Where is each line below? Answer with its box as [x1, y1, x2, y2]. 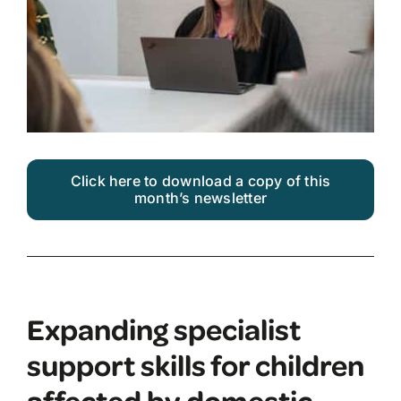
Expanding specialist [26, 310, 301, 348]
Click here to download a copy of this [70, 172, 331, 191]
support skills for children [26, 346, 364, 384]
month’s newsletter [133, 189, 268, 208]
